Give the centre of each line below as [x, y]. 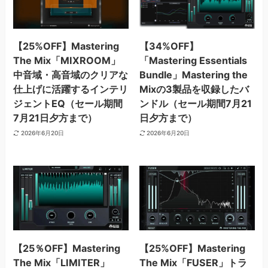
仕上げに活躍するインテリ [71, 89]
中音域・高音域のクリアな [71, 75]
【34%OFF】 [169, 46]
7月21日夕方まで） [55, 118]
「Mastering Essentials [193, 61]
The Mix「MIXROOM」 [67, 61]
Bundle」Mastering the [193, 75]
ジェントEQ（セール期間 [68, 104]
